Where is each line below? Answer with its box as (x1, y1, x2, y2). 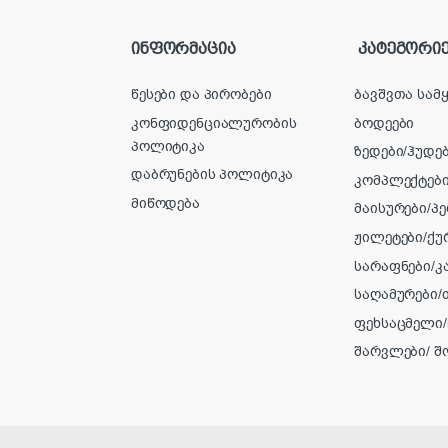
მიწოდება (131, 193, 200, 213)
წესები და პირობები (131, 85, 272, 105)
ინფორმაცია (131, 38, 236, 58)
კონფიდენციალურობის (131, 113, 297, 133)
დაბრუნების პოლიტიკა (131, 165, 294, 185)
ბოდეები (354, 113, 415, 133)
